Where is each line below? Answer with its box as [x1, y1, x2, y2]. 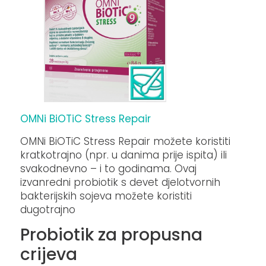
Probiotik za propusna [20, 223, 203, 247]
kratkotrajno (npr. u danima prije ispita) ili [20, 147, 227, 162]
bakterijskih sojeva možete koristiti [20, 188, 192, 203]
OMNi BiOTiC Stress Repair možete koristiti [20, 134, 231, 148]
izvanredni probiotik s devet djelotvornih [20, 175, 221, 189]
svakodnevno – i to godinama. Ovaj [20, 161, 197, 176]
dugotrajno [20, 202, 76, 217]
